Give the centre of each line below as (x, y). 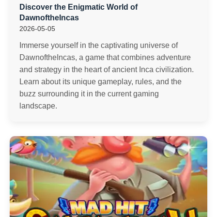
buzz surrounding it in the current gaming (89, 94)
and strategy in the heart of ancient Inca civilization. (107, 70)
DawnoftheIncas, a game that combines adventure (105, 57)
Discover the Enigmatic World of (78, 7)
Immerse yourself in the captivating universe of (99, 45)
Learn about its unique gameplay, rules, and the (101, 82)
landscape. (38, 106)
